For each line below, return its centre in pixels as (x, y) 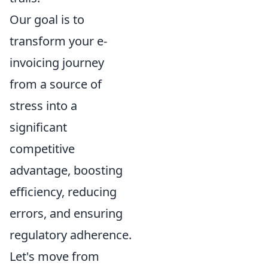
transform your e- (58, 41)
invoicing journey (57, 62)
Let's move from (54, 256)
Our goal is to (47, 19)
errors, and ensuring (66, 213)
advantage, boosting (66, 170)
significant (38, 127)
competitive (42, 148)
